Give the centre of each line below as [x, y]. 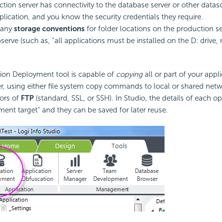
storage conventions [49, 28]
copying [129, 74]
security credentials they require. [149, 17]
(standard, [52, 98]
